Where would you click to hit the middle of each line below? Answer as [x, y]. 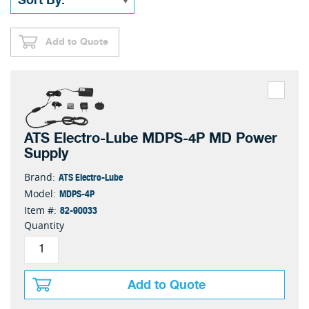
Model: [40, 193]
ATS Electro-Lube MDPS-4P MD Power [151, 138]
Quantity [44, 225]
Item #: [40, 210]
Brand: [40, 177]
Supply [46, 153]
